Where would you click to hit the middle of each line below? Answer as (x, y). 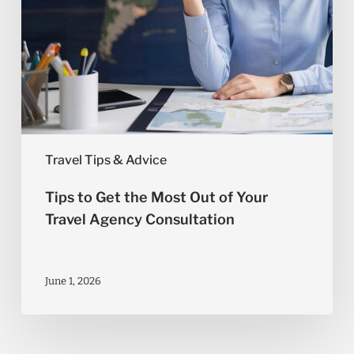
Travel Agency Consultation (139, 219)
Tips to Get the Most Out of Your (156, 197)
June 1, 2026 (73, 281)
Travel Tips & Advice (105, 160)
